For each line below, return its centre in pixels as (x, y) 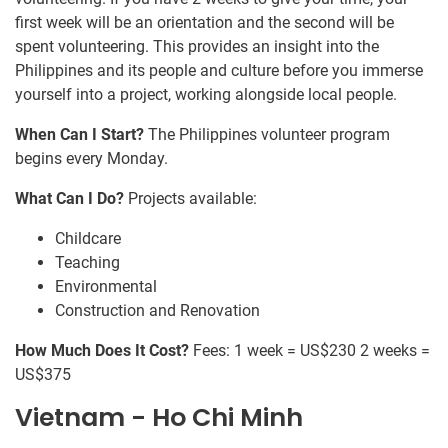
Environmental (106, 286)
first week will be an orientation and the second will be (204, 22)
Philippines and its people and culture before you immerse (219, 70)
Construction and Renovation (157, 310)
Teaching (87, 262)
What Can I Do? (69, 198)
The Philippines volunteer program (267, 134)
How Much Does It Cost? (102, 350)
